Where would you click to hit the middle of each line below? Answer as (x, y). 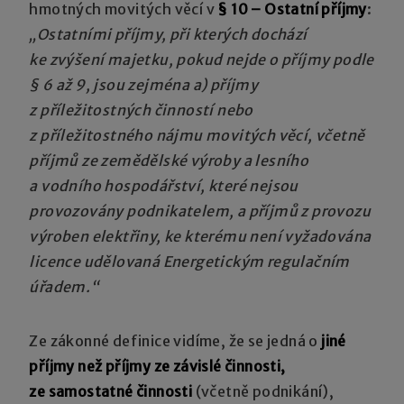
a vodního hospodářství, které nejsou (164, 185)
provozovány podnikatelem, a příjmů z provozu (200, 211)
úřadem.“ (64, 286)
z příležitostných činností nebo (141, 110)
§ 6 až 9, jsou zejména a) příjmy (144, 84)
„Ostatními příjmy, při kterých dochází (168, 34)
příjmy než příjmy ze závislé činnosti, (157, 366)
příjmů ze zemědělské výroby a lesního (169, 160)
